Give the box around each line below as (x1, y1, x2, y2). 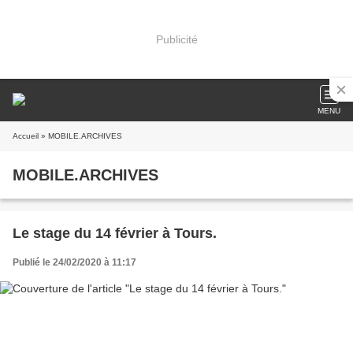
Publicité (155, 32, 198, 46)
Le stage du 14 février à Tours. (13, 225, 217, 241)
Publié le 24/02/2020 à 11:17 (13, 257, 136, 268)
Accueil (13, 132, 39, 140)
